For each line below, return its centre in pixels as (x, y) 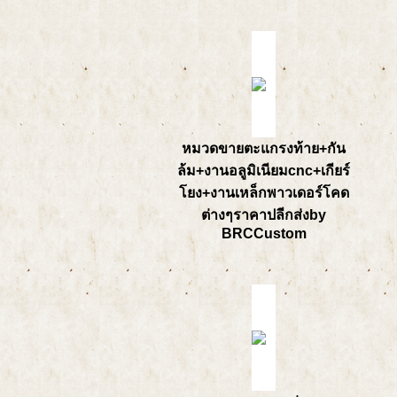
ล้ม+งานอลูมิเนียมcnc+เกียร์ (264, 171)
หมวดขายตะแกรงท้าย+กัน (264, 148)
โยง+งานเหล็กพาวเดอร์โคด (264, 193)
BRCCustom (264, 234)
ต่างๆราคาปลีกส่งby (264, 215)
